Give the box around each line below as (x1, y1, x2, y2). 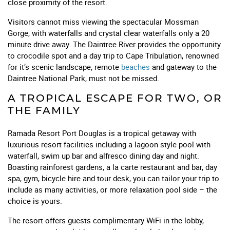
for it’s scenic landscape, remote (8, 62, 121, 72)
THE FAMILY (8, 104, 81, 117)
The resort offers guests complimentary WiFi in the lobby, (8, 215, 204, 225)
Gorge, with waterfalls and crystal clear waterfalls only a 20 (8, 28, 209, 39)
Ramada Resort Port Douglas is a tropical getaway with (8, 127, 196, 138)
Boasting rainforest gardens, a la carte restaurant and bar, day (8, 161, 217, 172)
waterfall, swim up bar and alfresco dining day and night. (8, 150, 199, 161)
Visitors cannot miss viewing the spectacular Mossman (8, 16, 199, 27)
